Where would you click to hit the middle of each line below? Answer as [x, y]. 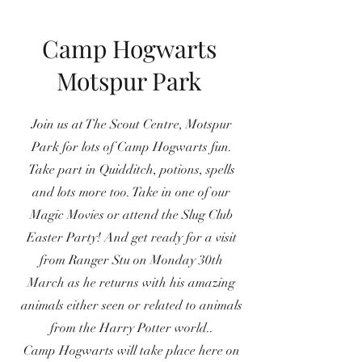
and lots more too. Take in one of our [131, 192]
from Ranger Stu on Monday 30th [131, 260]
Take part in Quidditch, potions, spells [131, 169]
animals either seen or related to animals [131, 305]
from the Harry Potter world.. [131, 328]
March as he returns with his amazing [131, 282]
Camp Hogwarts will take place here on [131, 350]
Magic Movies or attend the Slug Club [131, 215]
